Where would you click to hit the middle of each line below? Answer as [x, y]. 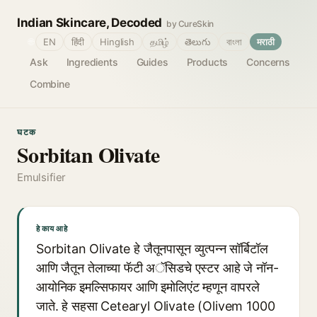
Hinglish [117, 42]
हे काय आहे [52, 229]
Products [207, 62]
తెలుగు [198, 42]
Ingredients [92, 62]
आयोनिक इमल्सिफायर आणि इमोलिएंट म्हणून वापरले [148, 287]
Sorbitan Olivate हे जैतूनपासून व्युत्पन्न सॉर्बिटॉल [152, 249]
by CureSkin [190, 24]
